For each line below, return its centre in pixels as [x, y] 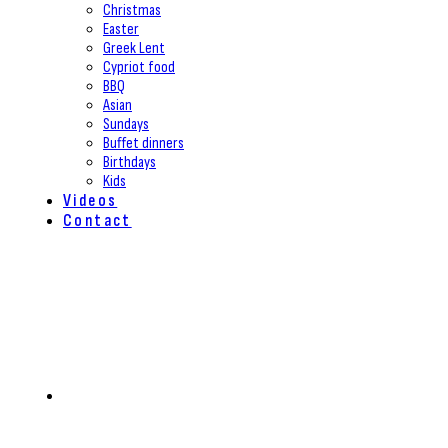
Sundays [126, 124]
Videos [90, 201]
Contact [97, 221]
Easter [121, 29]
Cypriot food [139, 67]
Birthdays [129, 162]
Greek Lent [134, 48]
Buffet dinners [143, 143]
